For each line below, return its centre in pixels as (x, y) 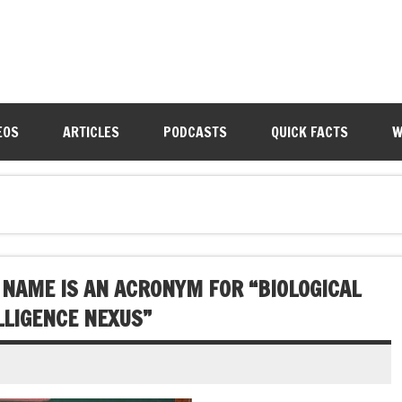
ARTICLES (91, 132)
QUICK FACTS (309, 132)
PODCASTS (195, 132)
